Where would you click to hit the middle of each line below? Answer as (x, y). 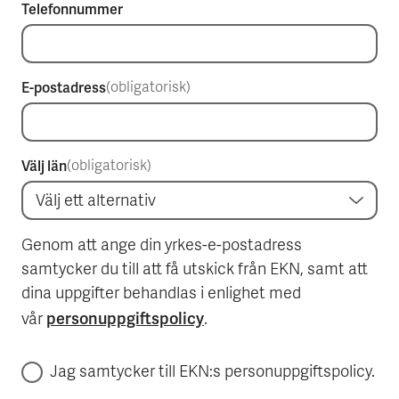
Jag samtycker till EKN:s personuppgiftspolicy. (212, 373)
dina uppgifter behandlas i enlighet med (161, 295)
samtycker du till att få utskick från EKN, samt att (195, 271)
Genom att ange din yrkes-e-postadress (162, 247)
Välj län (44, 167)
